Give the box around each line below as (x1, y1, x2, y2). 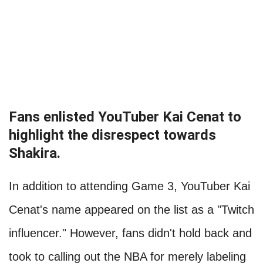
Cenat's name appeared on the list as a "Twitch (9, 203, 254, 217)
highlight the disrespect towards (9, 127, 216, 144)
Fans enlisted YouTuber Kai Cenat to (9, 109, 241, 126)
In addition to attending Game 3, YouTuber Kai (9, 180, 250, 193)
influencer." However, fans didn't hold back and (9, 227, 252, 240)
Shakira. (9, 145, 60, 162)
